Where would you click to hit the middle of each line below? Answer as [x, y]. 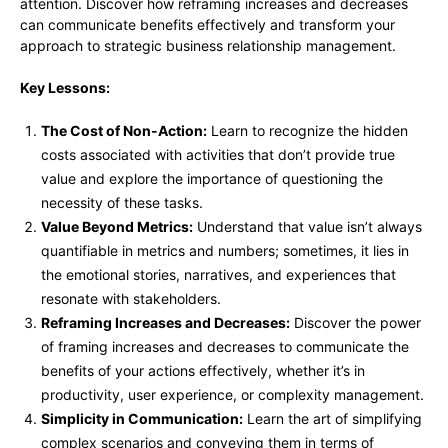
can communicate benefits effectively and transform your [207, 25]
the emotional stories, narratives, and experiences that [218, 275]
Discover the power [355, 323]
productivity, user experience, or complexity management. [232, 395]
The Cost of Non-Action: [124, 131]
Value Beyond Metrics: [117, 227]
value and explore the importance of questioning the [212, 179]
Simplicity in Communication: [142, 419]
